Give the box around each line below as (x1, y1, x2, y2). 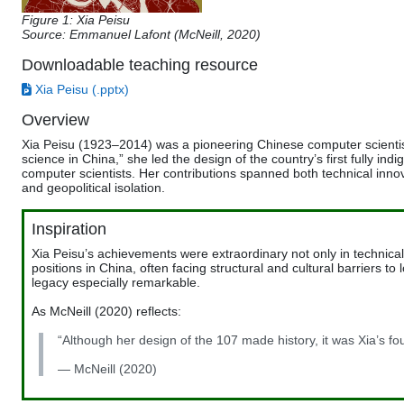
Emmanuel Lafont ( (69, 27, 179, 42)
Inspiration (32, 219, 107, 238)
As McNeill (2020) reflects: (32, 303, 182, 318)
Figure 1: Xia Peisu (22, 13, 130, 28)
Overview (22, 111, 89, 130)
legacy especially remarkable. (32, 274, 201, 289)
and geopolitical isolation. (22, 180, 165, 196)
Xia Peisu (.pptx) (35, 82, 129, 97)
